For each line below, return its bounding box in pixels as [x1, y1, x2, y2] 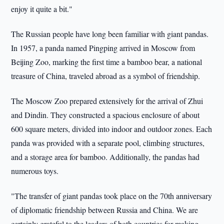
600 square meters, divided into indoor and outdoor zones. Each [11, 123, 212, 134]
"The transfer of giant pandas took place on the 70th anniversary [11, 190, 212, 201]
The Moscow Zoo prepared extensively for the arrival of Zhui [11, 95, 203, 106]
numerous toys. [11, 165, 59, 176]
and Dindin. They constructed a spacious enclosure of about [11, 109, 200, 120]
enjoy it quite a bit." [11, 3, 73, 14]
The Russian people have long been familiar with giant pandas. [11, 28, 209, 39]
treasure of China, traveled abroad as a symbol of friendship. [11, 70, 200, 81]
